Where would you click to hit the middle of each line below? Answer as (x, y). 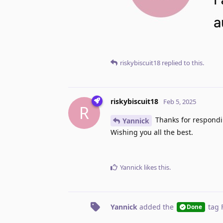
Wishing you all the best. (152, 132)
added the (157, 207)
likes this (156, 167)
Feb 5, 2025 (180, 101)
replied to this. (182, 62)
